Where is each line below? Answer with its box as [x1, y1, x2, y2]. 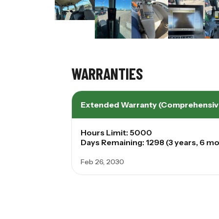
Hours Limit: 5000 [80, 128, 152, 138]
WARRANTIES [71, 64, 143, 83]
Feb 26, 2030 [80, 157, 124, 167]
